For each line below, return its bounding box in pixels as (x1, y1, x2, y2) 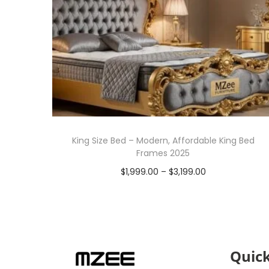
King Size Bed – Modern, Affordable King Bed (71, 134, 255, 147)
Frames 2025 (136, 147, 190, 160)
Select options (139, 184, 199, 196)
